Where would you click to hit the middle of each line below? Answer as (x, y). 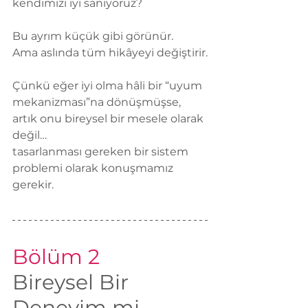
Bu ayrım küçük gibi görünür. (93, 36)
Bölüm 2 (56, 257)
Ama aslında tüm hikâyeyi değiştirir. (110, 53)
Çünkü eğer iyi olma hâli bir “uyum (109, 86)
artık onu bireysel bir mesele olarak (109, 119)
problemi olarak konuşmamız (94, 168)
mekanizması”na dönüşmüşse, (97, 102)
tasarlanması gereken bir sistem (102, 152)
